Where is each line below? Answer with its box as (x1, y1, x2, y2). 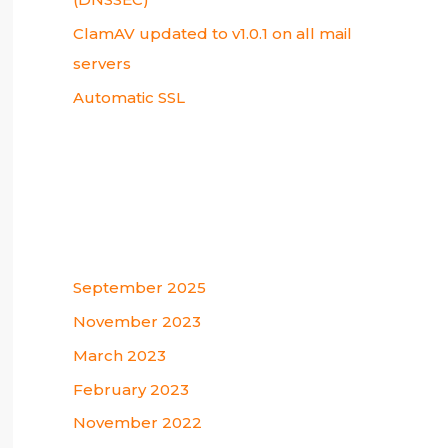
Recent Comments (73, 157, 285, 183)
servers (73, 53, 131, 73)
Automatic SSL (73, 87, 185, 107)
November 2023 (73, 312, 201, 332)
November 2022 (73, 413, 202, 433)
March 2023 (73, 345, 166, 365)
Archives (73, 230, 172, 256)
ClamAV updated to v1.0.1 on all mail (73, 23, 352, 43)
